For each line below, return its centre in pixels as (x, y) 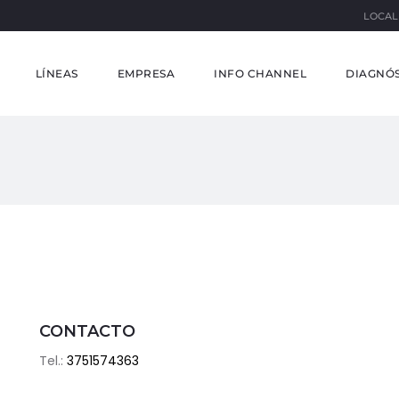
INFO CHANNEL (260, 73)
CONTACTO (87, 331)
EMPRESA (146, 73)
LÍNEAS (57, 73)
